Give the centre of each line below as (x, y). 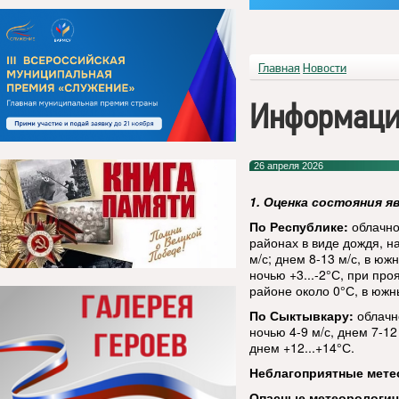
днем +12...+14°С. (302, 347)
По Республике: (299, 226)
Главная (279, 68)
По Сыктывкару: (303, 315)
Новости (325, 68)
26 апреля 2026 (289, 166)
